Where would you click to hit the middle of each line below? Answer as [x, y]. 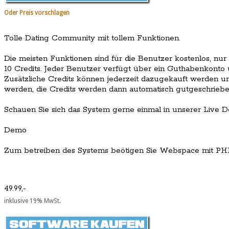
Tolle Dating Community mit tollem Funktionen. [92, 38]
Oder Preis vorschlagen [37, 13]
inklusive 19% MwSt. [32, 201]
